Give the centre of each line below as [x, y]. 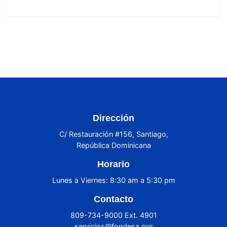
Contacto [113, 199]
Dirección [113, 118]
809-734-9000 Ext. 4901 [113, 215]
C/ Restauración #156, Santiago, [113, 134]
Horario [113, 164]
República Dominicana [113, 145]
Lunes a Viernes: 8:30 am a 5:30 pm [113, 180]
